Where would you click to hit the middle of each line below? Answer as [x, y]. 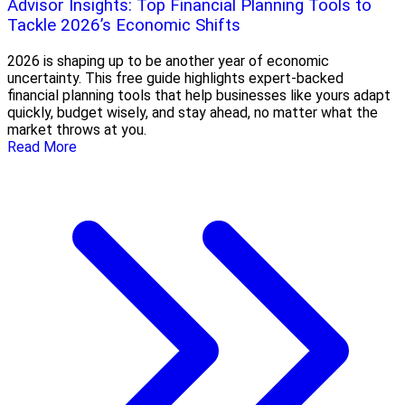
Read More [42, 147]
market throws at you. [77, 130]
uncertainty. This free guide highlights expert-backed [175, 79]
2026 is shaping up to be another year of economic [168, 61]
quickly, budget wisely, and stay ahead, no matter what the [193, 113]
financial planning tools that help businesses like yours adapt [199, 96]
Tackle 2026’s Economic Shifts [124, 26]
